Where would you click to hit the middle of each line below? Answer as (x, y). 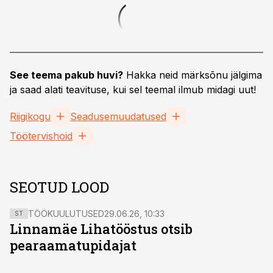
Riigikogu (30, 116)
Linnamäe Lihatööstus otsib (101, 229)
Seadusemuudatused (118, 116)
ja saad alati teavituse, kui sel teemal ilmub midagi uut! (133, 90)
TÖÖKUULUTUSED (66, 214)
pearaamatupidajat (73, 245)
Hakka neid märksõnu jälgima (193, 75)
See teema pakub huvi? (66, 75)
